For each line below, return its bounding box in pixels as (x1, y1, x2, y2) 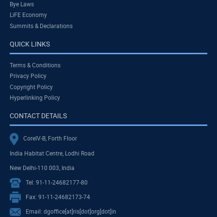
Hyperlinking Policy (10, 93, 60, 102)
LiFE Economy (10, 11, 47, 19)
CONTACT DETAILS (10, 111, 67, 121)
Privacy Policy (10, 72, 46, 80)
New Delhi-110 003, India (10, 163, 75, 171)
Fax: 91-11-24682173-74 (26, 192, 90, 201)
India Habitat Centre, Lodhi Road (10, 149, 94, 157)
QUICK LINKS (10, 39, 50, 48)
